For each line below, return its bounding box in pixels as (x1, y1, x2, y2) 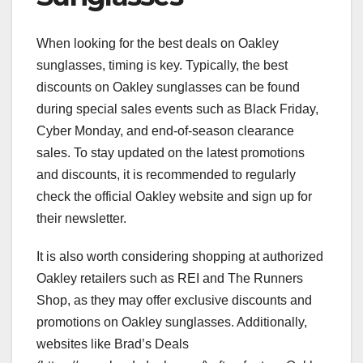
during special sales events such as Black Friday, (36, 101, 318, 116)
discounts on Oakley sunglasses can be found (36, 79, 300, 94)
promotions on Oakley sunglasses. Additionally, (36, 314, 307, 329)
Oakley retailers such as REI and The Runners (36, 271, 303, 285)
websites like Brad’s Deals (36, 336, 189, 351)
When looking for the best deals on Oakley (36, 36, 279, 50)
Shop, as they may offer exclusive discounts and (36, 293, 312, 307)
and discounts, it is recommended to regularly (36, 167, 296, 181)
